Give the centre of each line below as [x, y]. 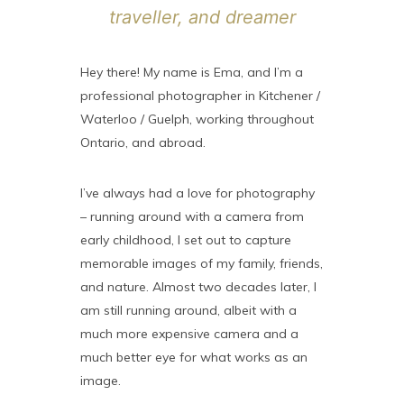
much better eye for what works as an [194, 357]
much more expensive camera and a [189, 334]
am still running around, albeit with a [188, 310]
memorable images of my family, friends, [202, 263]
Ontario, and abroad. [143, 142]
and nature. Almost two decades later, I [198, 287]
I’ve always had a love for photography [197, 193]
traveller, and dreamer [202, 17]
